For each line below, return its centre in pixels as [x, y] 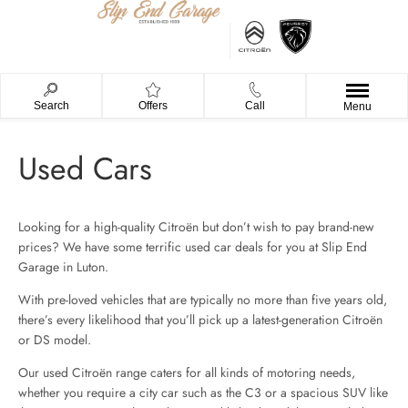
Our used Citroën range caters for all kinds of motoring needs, [187, 373]
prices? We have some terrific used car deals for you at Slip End [193, 247]
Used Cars [85, 169]
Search [51, 106]
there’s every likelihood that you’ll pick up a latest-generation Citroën [200, 320]
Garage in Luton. [63, 267]
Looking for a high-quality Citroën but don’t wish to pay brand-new [196, 227]
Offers [153, 106]
